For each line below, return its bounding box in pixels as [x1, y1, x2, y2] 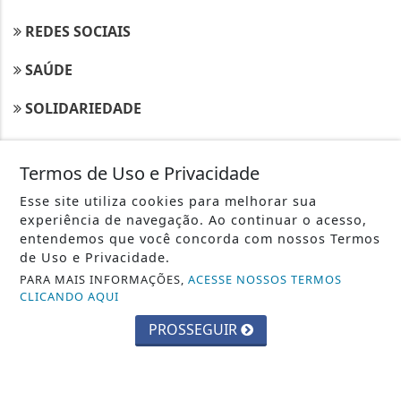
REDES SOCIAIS [21, 21, 131, 42]
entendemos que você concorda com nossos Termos [20, 230, 381, 247]
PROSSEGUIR [148, 320, 241, 339]
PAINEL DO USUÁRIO [21, 220, 172, 241]
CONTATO [21, 182, 93, 202]
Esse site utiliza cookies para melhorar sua [20, 192, 318, 209]
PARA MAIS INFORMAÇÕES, [20, 271, 189, 287]
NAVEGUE [30, 150, 124, 175]
